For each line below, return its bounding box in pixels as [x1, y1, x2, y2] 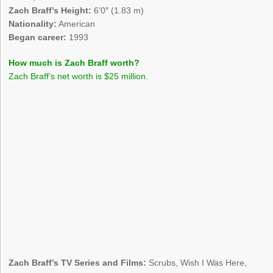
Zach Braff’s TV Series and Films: [9, 258, 147, 268]
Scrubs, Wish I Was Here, [146, 258, 247, 268]
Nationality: [9, 19, 57, 29]
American [57, 19, 96, 29]
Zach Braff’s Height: [9, 5, 92, 16]
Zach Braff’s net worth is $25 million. [9, 71, 149, 82]
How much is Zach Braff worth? [9, 58, 140, 68]
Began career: [9, 32, 67, 43]
